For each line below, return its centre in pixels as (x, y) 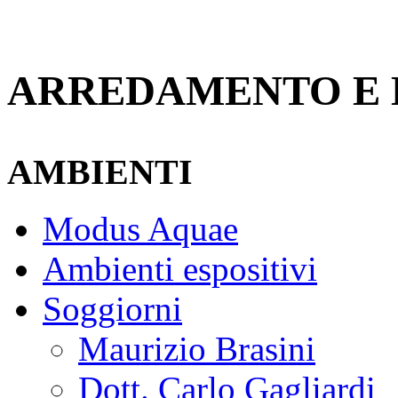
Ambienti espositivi (180, 269)
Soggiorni (112, 309)
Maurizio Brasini (197, 349)
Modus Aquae (140, 229)
